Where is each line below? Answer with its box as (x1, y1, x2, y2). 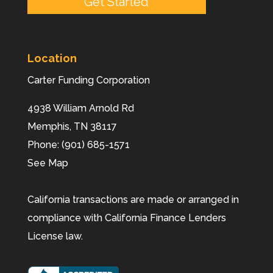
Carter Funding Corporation (27, 74, 150, 87)
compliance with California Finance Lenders (27, 212, 226, 224)
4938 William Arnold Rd (27, 102, 134, 115)
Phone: (27, 139, 62, 151)
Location (27, 52, 77, 65)
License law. (27, 230, 83, 243)
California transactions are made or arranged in (27, 194, 239, 206)
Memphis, (27, 121, 71, 133)
